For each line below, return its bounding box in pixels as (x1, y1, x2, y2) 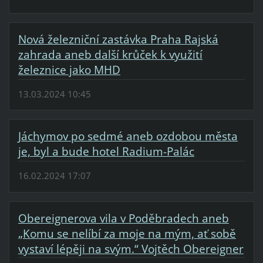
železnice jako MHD (18, 62, 120, 78)
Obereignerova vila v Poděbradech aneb (18, 210, 229, 226)
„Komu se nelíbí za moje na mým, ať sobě (18, 225, 236, 241)
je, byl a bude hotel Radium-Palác (18, 144, 194, 160)
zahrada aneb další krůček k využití (18, 47, 203, 63)
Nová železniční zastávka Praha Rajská (18, 32, 218, 48)
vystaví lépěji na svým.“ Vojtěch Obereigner (18, 241, 244, 257)
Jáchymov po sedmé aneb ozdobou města (18, 129, 238, 144)
